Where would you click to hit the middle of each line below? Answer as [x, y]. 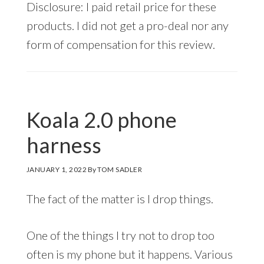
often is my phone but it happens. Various [129, 254]
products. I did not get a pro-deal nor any [127, 25]
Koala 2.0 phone [101, 119]
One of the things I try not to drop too [120, 235]
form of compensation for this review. [121, 44]
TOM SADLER [120, 169]
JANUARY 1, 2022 [57, 169]
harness [64, 145]
